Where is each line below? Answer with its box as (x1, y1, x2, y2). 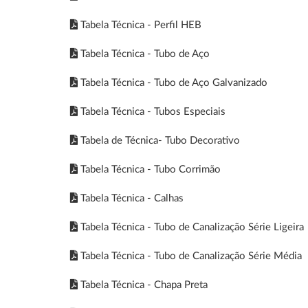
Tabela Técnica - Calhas (78, 193, 184, 203)
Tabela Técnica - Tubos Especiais (78, 107, 225, 117)
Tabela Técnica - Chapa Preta (78, 280, 208, 290)
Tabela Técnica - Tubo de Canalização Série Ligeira (78, 222, 304, 232)
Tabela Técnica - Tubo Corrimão (78, 164, 221, 175)
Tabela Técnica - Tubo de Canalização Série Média (78, 251, 302, 261)
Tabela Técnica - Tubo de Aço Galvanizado (78, 78, 267, 88)
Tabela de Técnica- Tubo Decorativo (78, 135, 240, 146)
